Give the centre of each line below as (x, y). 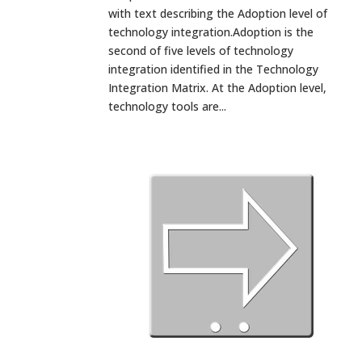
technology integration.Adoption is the (211, 32)
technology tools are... (168, 106)
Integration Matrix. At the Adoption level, (218, 87)
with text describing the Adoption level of (218, 13)
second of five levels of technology (201, 50)
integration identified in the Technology (214, 69)
